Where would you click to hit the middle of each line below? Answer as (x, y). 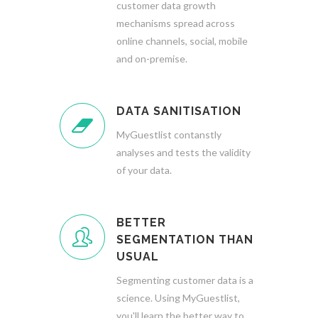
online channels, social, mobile (182, 41)
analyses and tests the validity (183, 152)
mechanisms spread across (176, 23)
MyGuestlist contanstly (169, 135)
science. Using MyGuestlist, (178, 298)
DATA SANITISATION (179, 111)
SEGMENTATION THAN (185, 240)
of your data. (144, 170)
